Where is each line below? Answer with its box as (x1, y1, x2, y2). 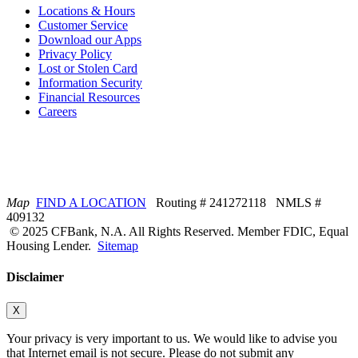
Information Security (38, 76, 142, 90)
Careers (38, 105, 77, 119)
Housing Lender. (6, 239, 97, 253)
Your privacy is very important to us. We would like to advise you (6, 331, 337, 345)
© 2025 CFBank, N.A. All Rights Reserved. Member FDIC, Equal (6, 225, 348, 239)
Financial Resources (38, 90, 140, 105)
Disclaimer (6, 270, 64, 284)
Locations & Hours (38, 4, 135, 18)
